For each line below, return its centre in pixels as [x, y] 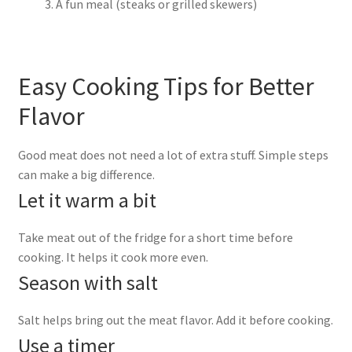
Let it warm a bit [87, 200]
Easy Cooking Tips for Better [166, 87]
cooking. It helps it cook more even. [113, 257]
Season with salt [88, 282]
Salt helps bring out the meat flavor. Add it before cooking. [175, 319]
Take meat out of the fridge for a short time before [155, 237]
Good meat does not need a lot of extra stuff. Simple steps [173, 154]
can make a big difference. [86, 174]
